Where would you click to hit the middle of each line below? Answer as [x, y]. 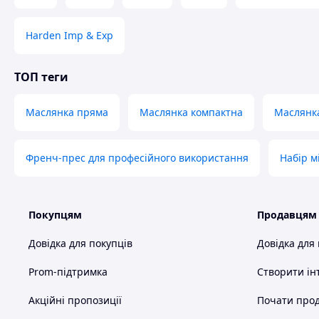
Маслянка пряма [67, 112]
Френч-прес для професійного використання [137, 158]
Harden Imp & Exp [69, 35]
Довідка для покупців [80, 243]
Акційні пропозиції [75, 300]
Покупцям [55, 215]
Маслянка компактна [191, 112]
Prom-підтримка [68, 272]
